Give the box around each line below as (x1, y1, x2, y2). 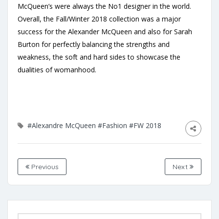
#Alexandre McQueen (27, 121, 96, 130)
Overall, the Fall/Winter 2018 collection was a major (18, 14, 181, 23)
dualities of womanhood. (18, 65, 96, 74)
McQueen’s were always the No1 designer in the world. (18, 1, 191, 11)
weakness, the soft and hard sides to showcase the (18, 52, 180, 62)
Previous (29, 162, 59, 171)
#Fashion (98, 121, 127, 130)
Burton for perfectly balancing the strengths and (18, 40, 170, 49)
